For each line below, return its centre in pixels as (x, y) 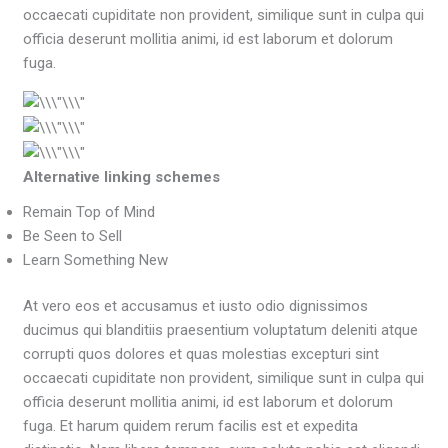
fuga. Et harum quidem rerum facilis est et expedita (191, 426)
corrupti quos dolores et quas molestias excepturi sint (201, 354)
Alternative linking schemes (122, 177)
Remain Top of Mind (89, 211)
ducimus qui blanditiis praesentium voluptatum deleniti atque (221, 330)
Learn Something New (96, 259)
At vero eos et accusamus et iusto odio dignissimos (196, 306)
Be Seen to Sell (73, 235)
